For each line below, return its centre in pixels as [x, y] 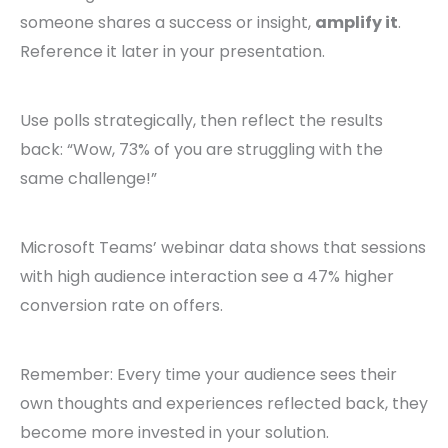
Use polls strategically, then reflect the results [201, 121]
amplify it [356, 23]
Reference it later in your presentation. [172, 52]
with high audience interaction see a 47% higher [207, 277]
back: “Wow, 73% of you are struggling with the [201, 150]
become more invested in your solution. [174, 433]
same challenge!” [88, 179]
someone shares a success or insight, [167, 23]
